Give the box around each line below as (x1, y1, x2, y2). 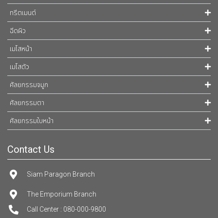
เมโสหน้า (10, 44, 32, 54)
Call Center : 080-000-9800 (27, 205, 106, 214)
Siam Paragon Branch (27, 170, 95, 179)
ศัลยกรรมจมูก (10, 80, 48, 91)
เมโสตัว (10, 62, 29, 73)
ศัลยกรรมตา (10, 98, 44, 109)
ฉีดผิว (10, 26, 26, 36)
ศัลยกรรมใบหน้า (10, 116, 54, 127)
